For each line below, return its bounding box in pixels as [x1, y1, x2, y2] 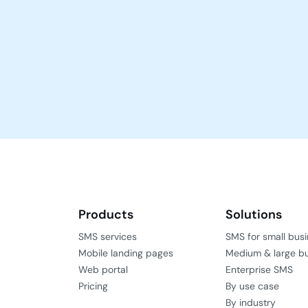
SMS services [78, 230, 137, 243]
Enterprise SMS [225, 263, 293, 276]
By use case [225, 280, 279, 293]
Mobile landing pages [78, 247, 173, 260]
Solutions [225, 206, 282, 223]
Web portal [78, 263, 128, 276]
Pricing [78, 280, 108, 293]
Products [78, 206, 133, 223]
